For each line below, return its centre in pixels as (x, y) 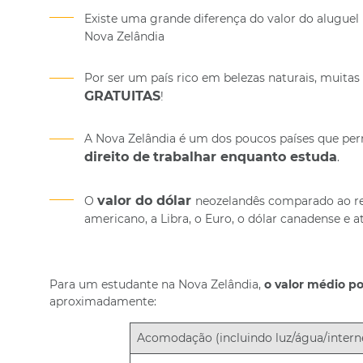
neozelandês (230, 201)
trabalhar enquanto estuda (245, 157)
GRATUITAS (122, 96)
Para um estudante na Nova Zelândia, (156, 284)
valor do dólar (146, 201)
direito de (117, 157)
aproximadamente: (102, 301)
